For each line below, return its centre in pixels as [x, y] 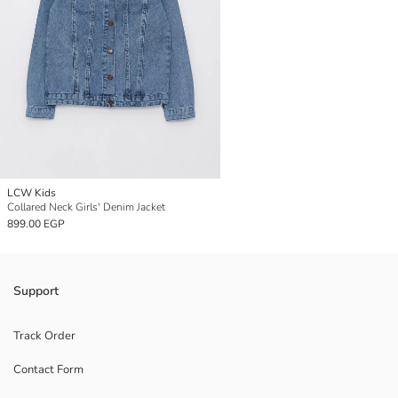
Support [36, 291]
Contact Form [48, 369]
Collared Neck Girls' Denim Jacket [86, 207]
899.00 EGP [36, 223]
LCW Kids [32, 192]
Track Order [44, 335]
